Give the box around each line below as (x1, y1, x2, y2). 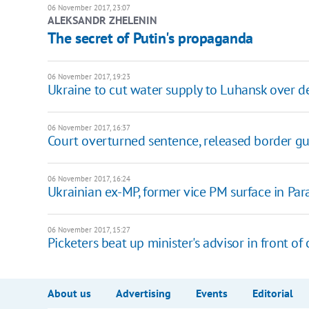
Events (195, 286, 228, 300)
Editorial (252, 286, 293, 300)
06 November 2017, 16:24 (47, 173, 130, 183)
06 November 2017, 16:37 (47, 122, 130, 132)
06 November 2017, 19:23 (47, 71, 130, 81)
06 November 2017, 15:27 (47, 224, 130, 235)
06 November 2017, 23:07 (47, 2, 130, 12)
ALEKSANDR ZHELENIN (47, 12, 157, 27)
